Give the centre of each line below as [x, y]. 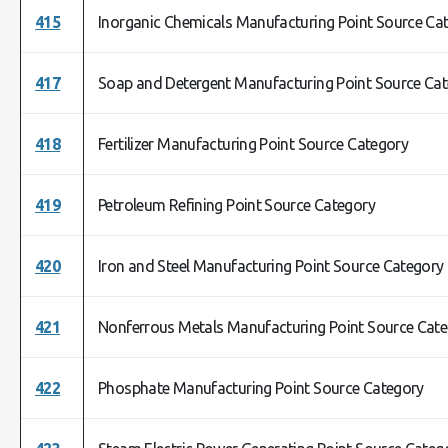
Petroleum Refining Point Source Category [236, 205]
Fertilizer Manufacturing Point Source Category [253, 144]
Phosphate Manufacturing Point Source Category [261, 388]
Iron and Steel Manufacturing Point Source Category [271, 266]
